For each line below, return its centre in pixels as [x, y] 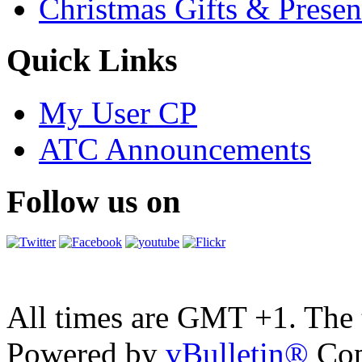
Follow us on [93, 201]
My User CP [118, 112]
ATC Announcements [175, 149]
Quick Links [92, 61]
